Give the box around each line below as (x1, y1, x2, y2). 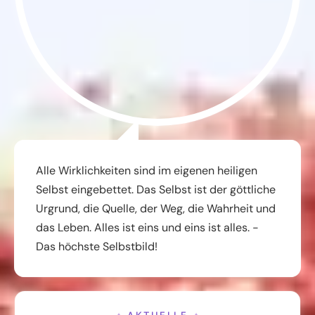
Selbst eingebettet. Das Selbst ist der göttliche (36, 181, 276, 197)
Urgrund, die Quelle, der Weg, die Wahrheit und (36, 200, 276, 216)
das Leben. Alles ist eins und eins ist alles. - (36, 219, 259, 235)
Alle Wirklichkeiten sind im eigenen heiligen (36, 162, 257, 178)
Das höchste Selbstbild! (36, 238, 157, 254)
